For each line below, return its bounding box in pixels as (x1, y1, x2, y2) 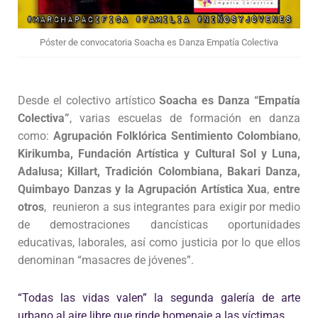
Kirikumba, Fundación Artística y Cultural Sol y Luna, (18, 147, 300, 161)
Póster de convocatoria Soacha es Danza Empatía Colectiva (40, 37, 278, 48)
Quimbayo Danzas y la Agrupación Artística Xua (18, 182, 268, 197)
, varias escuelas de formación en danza (70, 111, 300, 126)
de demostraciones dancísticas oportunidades (18, 218, 300, 232)
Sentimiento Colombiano (171, 129, 298, 143)
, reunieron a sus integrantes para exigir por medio (44, 200, 300, 214)
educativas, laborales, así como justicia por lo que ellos (18, 236, 300, 250)
